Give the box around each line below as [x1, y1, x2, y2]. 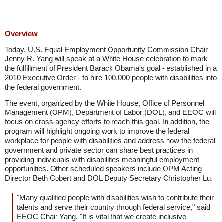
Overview [5, 29, 38, 38]
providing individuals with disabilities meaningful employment [5, 155, 199, 164]
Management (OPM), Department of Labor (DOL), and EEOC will [5, 108, 216, 116]
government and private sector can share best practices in [5, 146, 193, 154]
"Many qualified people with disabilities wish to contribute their [17, 193, 214, 202]
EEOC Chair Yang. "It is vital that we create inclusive [17, 212, 186, 221]
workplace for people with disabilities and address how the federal [5, 136, 215, 145]
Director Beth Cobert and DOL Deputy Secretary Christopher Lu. [5, 174, 213, 182]
